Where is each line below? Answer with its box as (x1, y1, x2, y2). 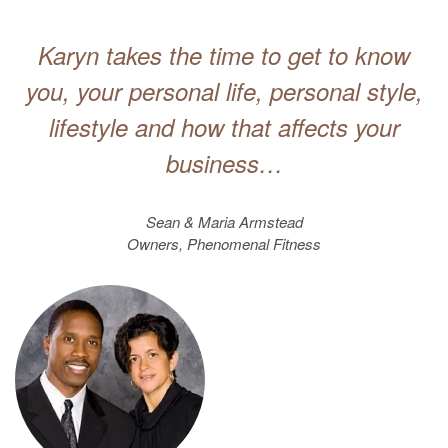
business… (165, 146, 283, 180)
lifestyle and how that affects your (48, 110, 400, 144)
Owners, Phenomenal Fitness (127, 233, 321, 254)
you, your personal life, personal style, (25, 74, 423, 108)
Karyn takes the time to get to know (38, 38, 410, 72)
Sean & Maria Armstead (145, 211, 303, 232)
